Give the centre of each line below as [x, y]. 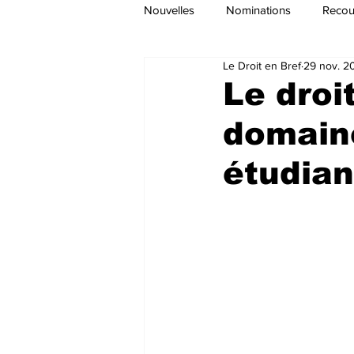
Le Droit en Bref [262, 66]
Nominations [258, 9]
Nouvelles [169, 9]
